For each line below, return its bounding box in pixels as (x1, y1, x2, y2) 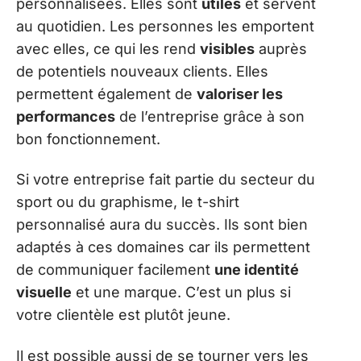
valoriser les (197, 85, 283, 102)
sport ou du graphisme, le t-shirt (16, 193, 239, 211)
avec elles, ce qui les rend (16, 39, 200, 57)
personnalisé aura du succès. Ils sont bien (16, 216, 308, 234)
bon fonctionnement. (16, 130, 160, 147)
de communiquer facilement (16, 261, 214, 279)
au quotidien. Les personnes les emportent (16, 17, 314, 35)
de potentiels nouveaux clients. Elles (16, 62, 268, 80)
